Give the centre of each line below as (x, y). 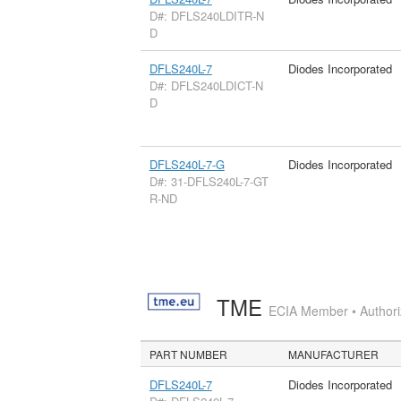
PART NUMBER (189, 354)
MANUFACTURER (334, 354)
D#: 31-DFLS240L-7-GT (209, 182)
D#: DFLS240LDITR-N (206, 16)
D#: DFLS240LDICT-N (206, 86)
